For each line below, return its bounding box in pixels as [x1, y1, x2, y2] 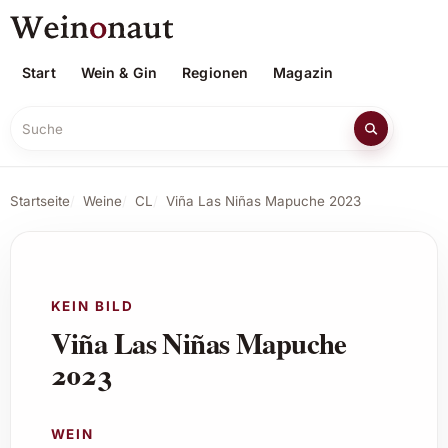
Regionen [182, 63, 249, 81]
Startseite [9, 193, 70, 210]
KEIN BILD [50, 297, 134, 314]
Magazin [273, 63, 334, 81]
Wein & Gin [80, 63, 158, 81]
